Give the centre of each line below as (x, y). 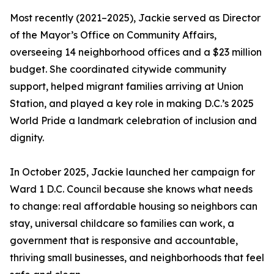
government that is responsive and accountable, (124, 241)
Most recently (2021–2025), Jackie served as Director (135, 18)
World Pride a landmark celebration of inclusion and (133, 121)
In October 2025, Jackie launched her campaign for (132, 172)
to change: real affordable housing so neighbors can (134, 206)
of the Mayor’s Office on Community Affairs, (113, 35)
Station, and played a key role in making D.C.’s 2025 (132, 104)
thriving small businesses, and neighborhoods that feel (137, 258)
